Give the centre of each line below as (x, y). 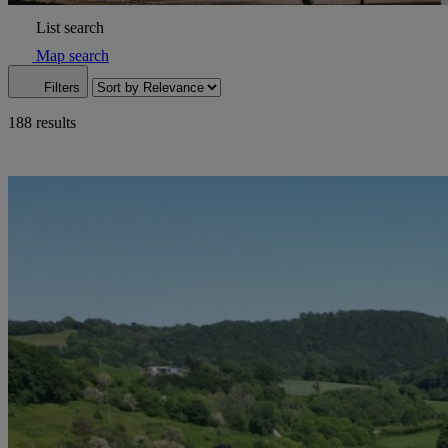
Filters (62, 87)
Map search (72, 55)
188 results (42, 122)
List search (70, 27)
